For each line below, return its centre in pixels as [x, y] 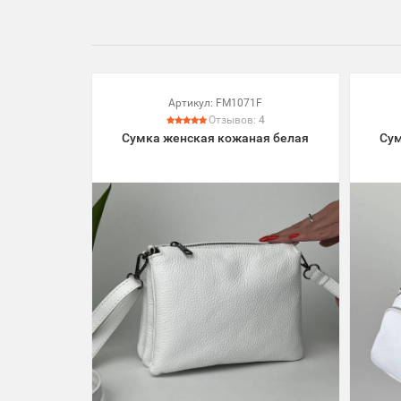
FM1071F [239, 102]
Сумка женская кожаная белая [216, 137]
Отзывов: [233, 119]
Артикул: [191, 102]
